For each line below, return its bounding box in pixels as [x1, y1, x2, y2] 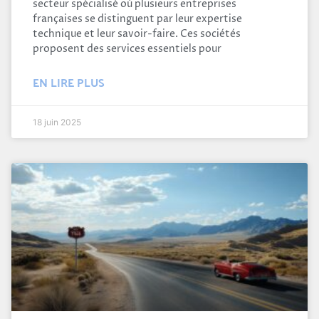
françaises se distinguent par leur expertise [33, 11, 242, 26]
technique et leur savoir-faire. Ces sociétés [33, 26, 241, 41]
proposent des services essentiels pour [33, 41, 221, 56]
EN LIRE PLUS [33, 71, 105, 93]
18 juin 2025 [33, 116, 81, 127]
